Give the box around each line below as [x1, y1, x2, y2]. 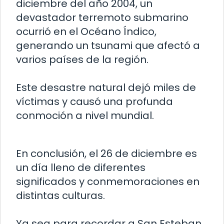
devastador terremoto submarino [16, 10, 188, 25]
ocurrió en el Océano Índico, [16, 24, 156, 39]
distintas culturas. [16, 188, 105, 203]
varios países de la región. [16, 52, 148, 67]
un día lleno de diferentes [16, 160, 145, 175]
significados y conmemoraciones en [16, 174, 199, 189]
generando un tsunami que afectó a [16, 38, 200, 53]
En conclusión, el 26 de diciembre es [16, 146, 197, 161]
